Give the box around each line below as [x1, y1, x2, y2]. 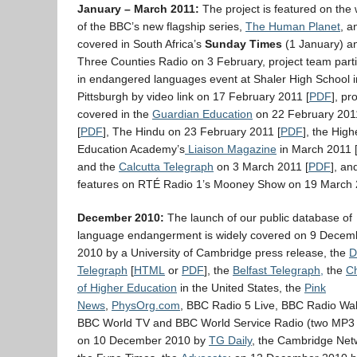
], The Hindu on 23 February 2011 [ [103, 125, 280, 138]
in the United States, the [177, 281, 304, 294]
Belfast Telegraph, [233, 264, 324, 277]
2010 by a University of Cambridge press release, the [77, 246, 349, 259]
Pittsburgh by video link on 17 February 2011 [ [77, 90, 309, 103]
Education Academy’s [77, 143, 185, 155]
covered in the [77, 108, 152, 120]
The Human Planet [245, 20, 340, 33]
